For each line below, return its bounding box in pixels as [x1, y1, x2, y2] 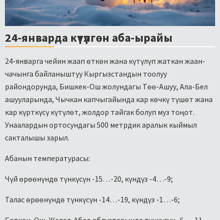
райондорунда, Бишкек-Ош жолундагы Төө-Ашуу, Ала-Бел [5, 82, 208, 92]
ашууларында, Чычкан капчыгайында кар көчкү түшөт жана [5, 94, 213, 105]
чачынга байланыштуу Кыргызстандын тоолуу [5, 69, 167, 79]
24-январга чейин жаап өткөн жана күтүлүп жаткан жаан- [5, 56, 205, 66]
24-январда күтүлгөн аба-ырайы [5, 30, 172, 46]
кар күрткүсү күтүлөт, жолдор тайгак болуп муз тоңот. [5, 107, 194, 117]
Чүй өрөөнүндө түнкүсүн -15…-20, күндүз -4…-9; [5, 174, 173, 184]
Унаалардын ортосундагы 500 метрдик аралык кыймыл [5, 120, 197, 130]
